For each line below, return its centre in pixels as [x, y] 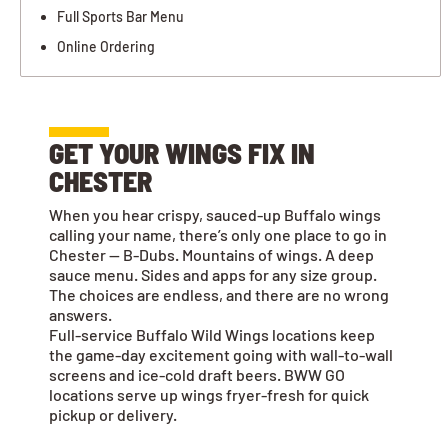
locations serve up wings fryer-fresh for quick [209, 395]
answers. [80, 315]
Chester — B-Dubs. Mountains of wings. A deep [211, 255]
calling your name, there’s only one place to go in [218, 235]
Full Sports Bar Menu [120, 17]
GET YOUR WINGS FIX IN [182, 153]
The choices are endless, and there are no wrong [219, 295]
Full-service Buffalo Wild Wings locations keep [212, 335]
